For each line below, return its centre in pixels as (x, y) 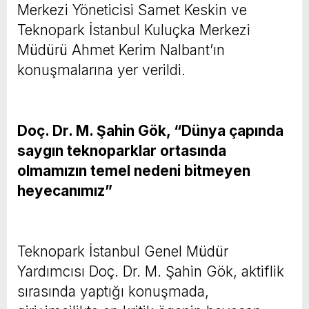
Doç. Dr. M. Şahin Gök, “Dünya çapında (150, 130)
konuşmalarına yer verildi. (101, 70)
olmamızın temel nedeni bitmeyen (134, 170)
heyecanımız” (65, 190)
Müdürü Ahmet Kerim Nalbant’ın (121, 50)
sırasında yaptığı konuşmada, (113, 291)
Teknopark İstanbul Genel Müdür (123, 251)
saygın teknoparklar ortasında (122, 150)
